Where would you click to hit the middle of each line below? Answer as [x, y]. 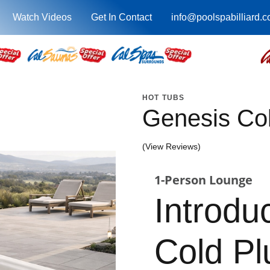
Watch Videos [42, 17]
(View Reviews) [171, 146]
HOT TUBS [164, 98]
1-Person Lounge [203, 180]
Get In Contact [121, 17]
